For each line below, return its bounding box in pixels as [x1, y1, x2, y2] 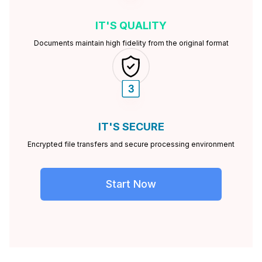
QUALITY [119, 19, 167, 32]
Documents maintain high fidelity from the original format [33, 38, 229, 47]
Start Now [106, 178, 156, 191]
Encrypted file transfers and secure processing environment [27, 140, 235, 149]
